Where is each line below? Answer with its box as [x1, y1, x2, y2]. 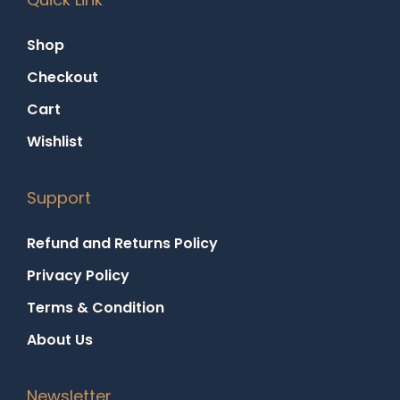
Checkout [27, 66, 98, 87]
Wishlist [27, 130, 83, 152]
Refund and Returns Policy [27, 232, 218, 254]
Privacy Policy [27, 264, 129, 286]
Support [27, 186, 91, 209]
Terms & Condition [27, 296, 164, 318]
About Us [27, 329, 93, 350]
